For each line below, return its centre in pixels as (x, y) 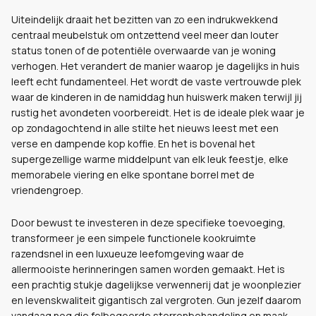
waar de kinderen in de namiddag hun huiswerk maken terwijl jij (157, 97)
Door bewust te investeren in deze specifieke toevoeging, (148, 223)
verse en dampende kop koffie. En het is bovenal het (133, 144)
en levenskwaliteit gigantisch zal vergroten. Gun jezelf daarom (156, 300)
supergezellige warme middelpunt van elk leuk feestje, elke (150, 159)
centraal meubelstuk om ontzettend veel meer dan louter (145, 35)
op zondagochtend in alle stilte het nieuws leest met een (145, 128)
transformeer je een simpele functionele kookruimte (134, 238)
